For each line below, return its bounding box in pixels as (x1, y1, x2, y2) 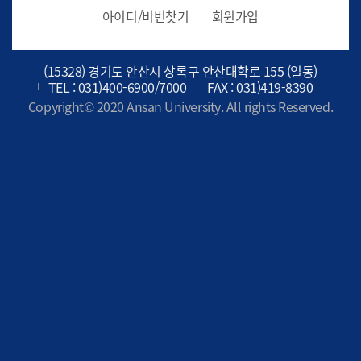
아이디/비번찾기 (102, 6, 189, 26)
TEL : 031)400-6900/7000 (48, 77, 187, 97)
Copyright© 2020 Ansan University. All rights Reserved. (27, 97, 334, 117)
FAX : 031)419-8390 (207, 77, 313, 97)
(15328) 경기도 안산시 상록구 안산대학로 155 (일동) (44, 60, 317, 81)
